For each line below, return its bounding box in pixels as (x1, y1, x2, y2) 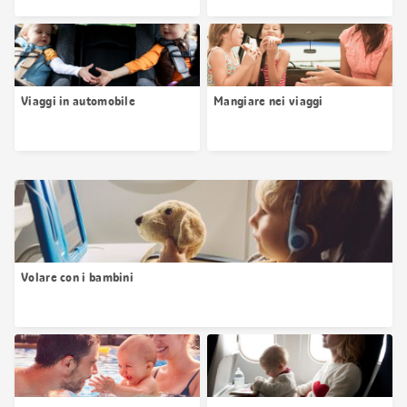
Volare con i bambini (21, 268, 134, 285)
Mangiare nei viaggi (213, 92, 323, 109)
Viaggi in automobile (21, 92, 135, 109)
